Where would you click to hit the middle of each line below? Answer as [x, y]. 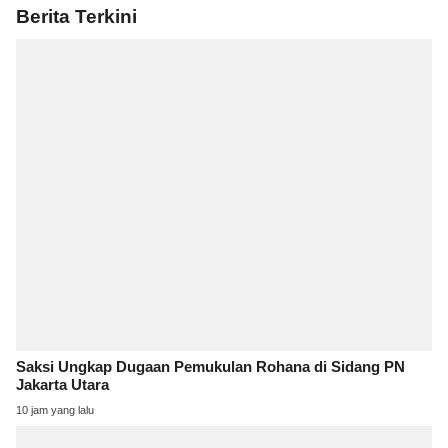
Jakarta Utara [62, 384]
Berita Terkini [76, 17]
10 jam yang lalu [55, 409]
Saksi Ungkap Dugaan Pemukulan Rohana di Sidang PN [210, 366]
